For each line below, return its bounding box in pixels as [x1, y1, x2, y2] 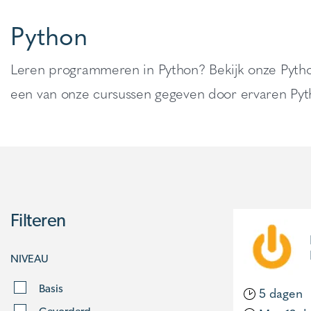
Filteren [10, 209, 66, 230]
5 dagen [255, 283, 303, 302]
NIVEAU [10, 252, 49, 265]
